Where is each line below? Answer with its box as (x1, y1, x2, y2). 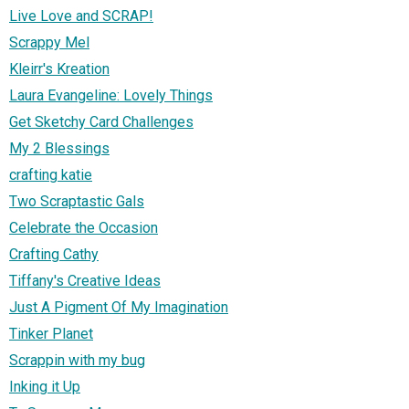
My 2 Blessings (9, 139, 110, 157)
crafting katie (9, 165, 92, 184)
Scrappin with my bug (9, 351, 145, 369)
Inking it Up (9, 377, 80, 395)
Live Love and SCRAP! (9, 6, 153, 25)
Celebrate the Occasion (9, 218, 158, 236)
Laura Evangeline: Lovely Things (9, 86, 213, 104)
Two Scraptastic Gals (9, 192, 144, 210)
